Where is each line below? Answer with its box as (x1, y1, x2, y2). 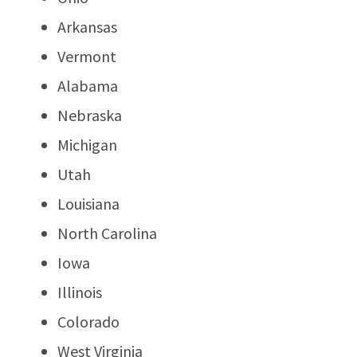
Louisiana (57, 193, 120, 214)
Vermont (57, 45, 116, 66)
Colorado (57, 311, 120, 331)
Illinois (57, 281, 102, 302)
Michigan (57, 134, 117, 155)
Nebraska (57, 104, 122, 125)
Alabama (57, 75, 118, 96)
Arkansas (57, 16, 117, 37)
